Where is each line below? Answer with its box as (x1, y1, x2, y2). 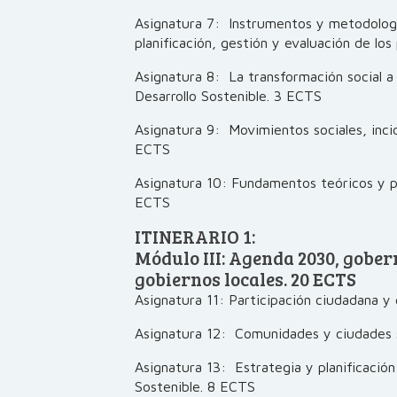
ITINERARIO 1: (135, 224, 255, 249)
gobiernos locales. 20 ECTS (135, 267, 356, 292)
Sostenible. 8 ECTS (135, 378, 255, 394)
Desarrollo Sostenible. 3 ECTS (135, 88, 322, 104)
